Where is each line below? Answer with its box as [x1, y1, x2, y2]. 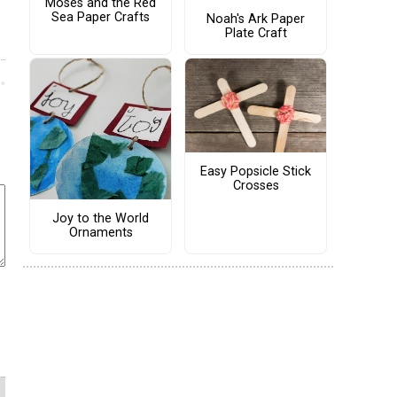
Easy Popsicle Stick [200, 164, 311, 180]
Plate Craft [224, 26, 287, 42]
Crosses [232, 178, 279, 194]
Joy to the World [52, 211, 149, 227]
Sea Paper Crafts [51, 9, 150, 25]
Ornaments [68, 225, 133, 241]
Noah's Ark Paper [206, 12, 305, 27]
